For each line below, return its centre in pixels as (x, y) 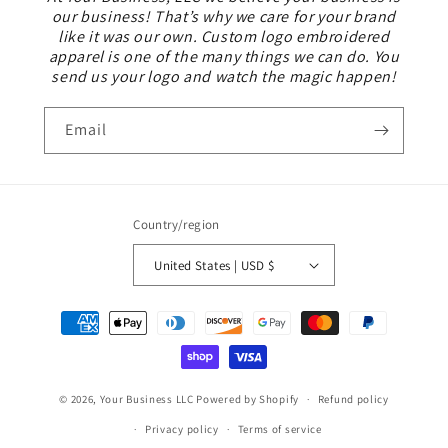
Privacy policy (181, 429)
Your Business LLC (146, 398)
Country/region (176, 225)
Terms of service (279, 429)
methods (63, 341)
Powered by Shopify (247, 398)
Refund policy (353, 399)
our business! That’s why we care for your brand (224, 17)
